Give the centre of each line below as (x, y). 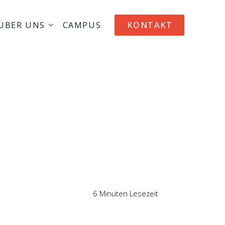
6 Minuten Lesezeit (125, 193)
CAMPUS (82, 25)
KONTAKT (150, 25)
